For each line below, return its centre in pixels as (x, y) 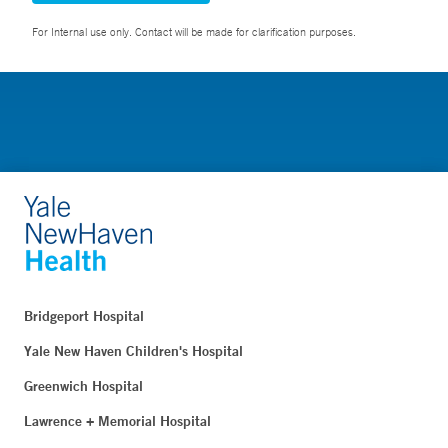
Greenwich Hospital (83, 386)
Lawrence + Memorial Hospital (117, 421)
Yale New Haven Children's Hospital (133, 351)
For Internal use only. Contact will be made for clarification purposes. (194, 32)
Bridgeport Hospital (84, 316)
